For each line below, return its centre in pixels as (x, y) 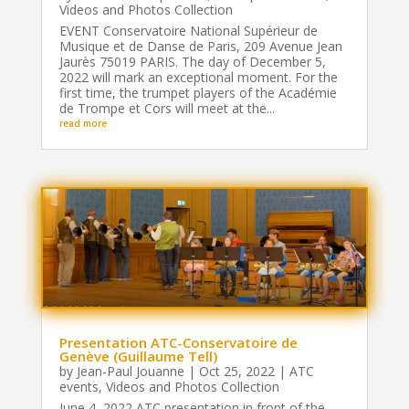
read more (83, 123)
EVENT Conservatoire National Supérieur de (188, 30)
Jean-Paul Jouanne (130, 371)
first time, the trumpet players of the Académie (198, 92)
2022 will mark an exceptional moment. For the (198, 77)
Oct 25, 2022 (236, 371)
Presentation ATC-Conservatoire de (178, 342)
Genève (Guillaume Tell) (138, 356)
